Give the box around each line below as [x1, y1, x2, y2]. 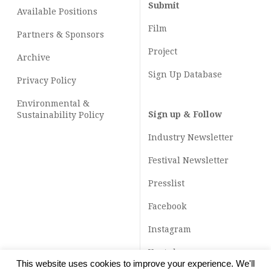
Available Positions [17, 7, 97, 16]
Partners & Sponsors [17, 30, 104, 39]
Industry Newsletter [148, 132, 233, 142]
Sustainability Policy [17, 110, 104, 120]
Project [148, 47, 177, 56]
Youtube [148, 247, 183, 257]
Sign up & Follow [148, 109, 222, 119]
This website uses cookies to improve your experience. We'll [16, 258, 255, 269]
